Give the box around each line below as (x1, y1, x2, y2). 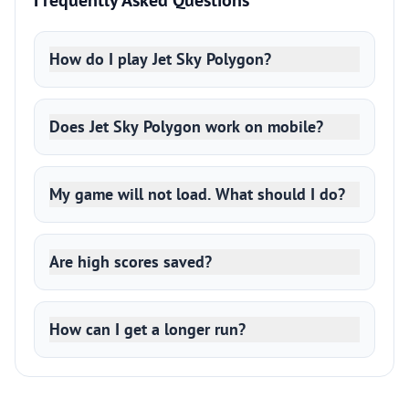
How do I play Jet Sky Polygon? (49, 48, 271, 69)
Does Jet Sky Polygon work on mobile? (49, 116, 323, 137)
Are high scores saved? (49, 251, 212, 272)
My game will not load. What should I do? (49, 184, 345, 204)
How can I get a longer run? (49, 319, 246, 340)
